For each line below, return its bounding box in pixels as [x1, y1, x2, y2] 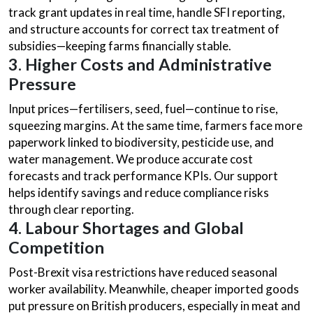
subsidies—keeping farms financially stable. [8, 38, 231, 53]
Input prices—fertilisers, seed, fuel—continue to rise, [8, 101, 278, 116]
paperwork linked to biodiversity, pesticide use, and [8, 135, 274, 150]
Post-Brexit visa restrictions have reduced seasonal [8, 265, 277, 279]
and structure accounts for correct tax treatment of [8, 22, 279, 36]
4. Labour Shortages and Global [8, 218, 244, 238]
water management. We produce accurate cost [8, 152, 253, 166]
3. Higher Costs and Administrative [8, 54, 272, 74]
